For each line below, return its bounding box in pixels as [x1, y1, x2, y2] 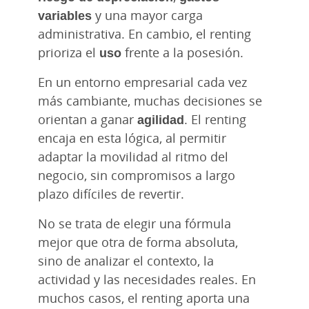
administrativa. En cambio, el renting [38, 25, 251, 42]
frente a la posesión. [121, 43, 243, 61]
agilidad [137, 110, 184, 128]
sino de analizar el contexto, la [38, 252, 214, 269]
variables [38, 6, 92, 23]
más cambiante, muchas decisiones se [38, 92, 262, 109]
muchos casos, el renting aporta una [38, 289, 250, 306]
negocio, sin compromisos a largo [38, 166, 235, 183]
